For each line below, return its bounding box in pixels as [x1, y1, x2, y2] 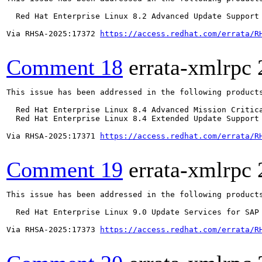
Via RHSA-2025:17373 [6, 225, 100, 234]
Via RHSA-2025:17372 [6, 29, 100, 38]
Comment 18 [6, 55, 123, 80]
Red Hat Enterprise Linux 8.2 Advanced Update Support [6, 12, 259, 20]
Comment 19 [6, 157, 123, 182]
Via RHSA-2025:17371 [6, 132, 100, 140]
